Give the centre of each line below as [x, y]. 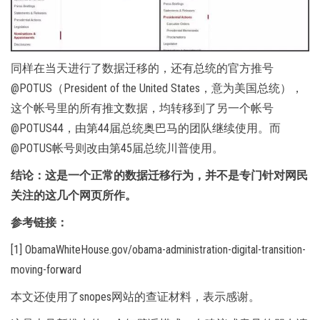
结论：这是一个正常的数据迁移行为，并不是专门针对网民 [159, 175]
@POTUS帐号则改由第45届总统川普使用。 [117, 148]
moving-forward [46, 269]
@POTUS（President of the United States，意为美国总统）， [157, 88]
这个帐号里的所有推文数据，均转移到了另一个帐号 [142, 108]
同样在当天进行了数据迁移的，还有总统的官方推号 [142, 68]
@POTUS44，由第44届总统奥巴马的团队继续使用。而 [146, 128]
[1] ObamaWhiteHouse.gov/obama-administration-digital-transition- [158, 249]
